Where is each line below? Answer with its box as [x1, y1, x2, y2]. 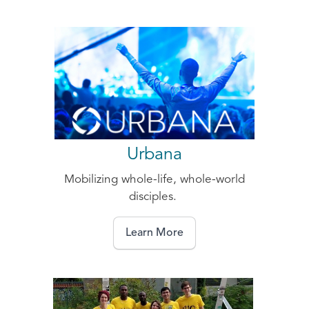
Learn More [126, 228, 183, 239]
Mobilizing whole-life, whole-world [64, 174, 245, 186]
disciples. [129, 191, 180, 203]
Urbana [127, 146, 182, 164]
